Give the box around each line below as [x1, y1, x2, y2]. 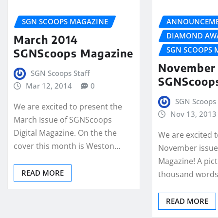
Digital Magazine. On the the [14, 127, 117, 138]
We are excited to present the [14, 101, 122, 112]
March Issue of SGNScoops [14, 114, 112, 125]
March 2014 [14, 32, 78, 46]
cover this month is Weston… [14, 140, 120, 151]
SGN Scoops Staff [30, 68, 90, 78]
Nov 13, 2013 [170, 109, 217, 119]
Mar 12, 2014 [25, 80, 72, 91]
